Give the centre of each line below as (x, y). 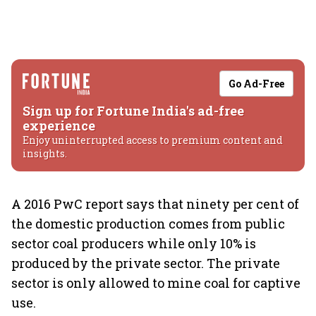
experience (59, 126)
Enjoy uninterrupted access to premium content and (153, 140)
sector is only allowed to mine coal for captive (156, 283)
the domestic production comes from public (148, 224)
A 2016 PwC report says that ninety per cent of (155, 204)
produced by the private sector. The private (146, 263)
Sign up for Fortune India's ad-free (133, 111)
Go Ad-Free (256, 84)
